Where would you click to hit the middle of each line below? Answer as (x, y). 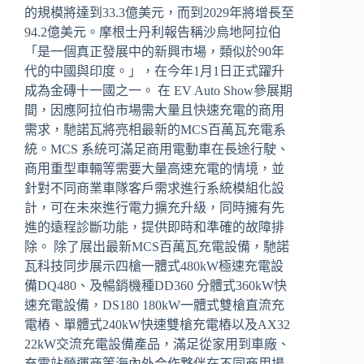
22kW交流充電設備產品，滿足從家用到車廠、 (157, 344)
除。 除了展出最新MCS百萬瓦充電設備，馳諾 (157, 246)
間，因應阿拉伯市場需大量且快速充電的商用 (154, 110)
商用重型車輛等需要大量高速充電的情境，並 (154, 168)
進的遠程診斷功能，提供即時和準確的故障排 (154, 227)
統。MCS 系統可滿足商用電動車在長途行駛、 (157, 149)
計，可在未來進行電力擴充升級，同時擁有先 (154, 207)
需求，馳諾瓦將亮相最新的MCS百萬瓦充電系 (155, 129)
